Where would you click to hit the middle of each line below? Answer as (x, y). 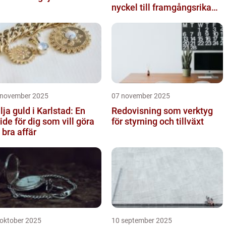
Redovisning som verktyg (162, 110)
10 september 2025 (142, 220)
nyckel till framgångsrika (161, 7)
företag (126, 18)
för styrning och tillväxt (158, 121)
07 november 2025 (141, 96)
